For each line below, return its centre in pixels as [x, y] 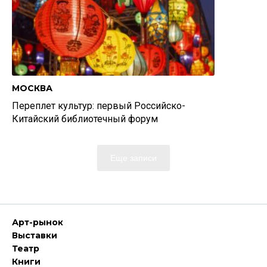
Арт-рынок [38, 222]
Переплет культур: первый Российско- [99, 106]
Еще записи [133, 158]
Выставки [35, 235]
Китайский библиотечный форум [85, 119]
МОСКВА [32, 88]
